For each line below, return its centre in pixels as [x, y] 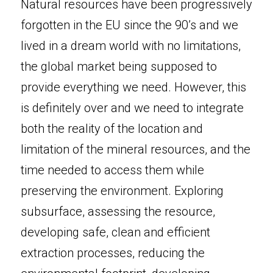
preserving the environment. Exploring [122, 191]
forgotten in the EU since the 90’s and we [129, 25]
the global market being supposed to [119, 66]
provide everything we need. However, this [133, 87]
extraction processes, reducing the [113, 253]
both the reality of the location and [112, 129]
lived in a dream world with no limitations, [131, 46]
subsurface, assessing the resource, [118, 211]
